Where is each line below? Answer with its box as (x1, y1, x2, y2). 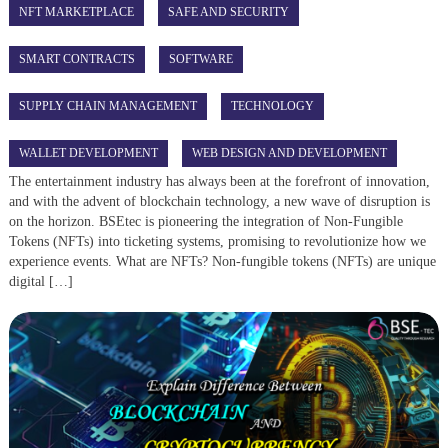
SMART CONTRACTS (19, 51, 136, 66)
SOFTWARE (169, 51, 234, 66)
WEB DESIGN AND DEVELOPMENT (192, 145, 388, 160)
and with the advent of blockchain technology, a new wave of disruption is (9, 193, 431, 209)
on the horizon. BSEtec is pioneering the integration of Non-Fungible (9, 213, 404, 229)
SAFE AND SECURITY (168, 4, 290, 19)
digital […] (9, 273, 74, 289)
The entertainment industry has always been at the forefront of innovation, (9, 173, 431, 189)
